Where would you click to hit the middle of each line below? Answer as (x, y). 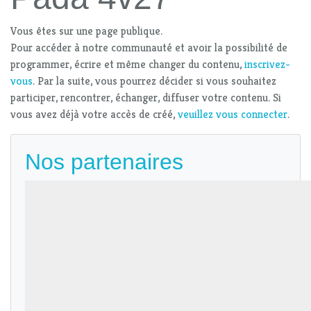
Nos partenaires (104, 162)
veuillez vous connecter (233, 115)
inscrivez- (267, 65)
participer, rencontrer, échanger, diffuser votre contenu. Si (146, 98)
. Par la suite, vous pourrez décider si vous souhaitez (154, 81)
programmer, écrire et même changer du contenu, (127, 65)
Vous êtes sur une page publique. (86, 31)
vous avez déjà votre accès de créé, (94, 115)
